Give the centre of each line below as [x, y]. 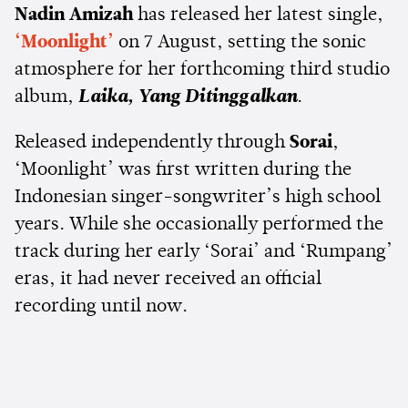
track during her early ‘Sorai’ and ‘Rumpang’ [204, 252]
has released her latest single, [258, 15]
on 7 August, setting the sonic [242, 42]
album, [46, 97]
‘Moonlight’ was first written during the [183, 170]
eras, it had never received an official [168, 279]
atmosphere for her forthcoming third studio [202, 70]
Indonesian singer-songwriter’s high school [198, 197]
